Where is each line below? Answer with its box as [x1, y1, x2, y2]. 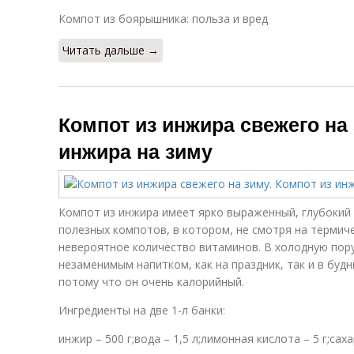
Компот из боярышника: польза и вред [58, 11, 268, 26]
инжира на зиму [58, 137, 213, 165]
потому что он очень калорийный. [58, 274, 244, 289]
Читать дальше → [62, 43, 159, 58]
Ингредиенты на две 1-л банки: [58, 303, 225, 318]
